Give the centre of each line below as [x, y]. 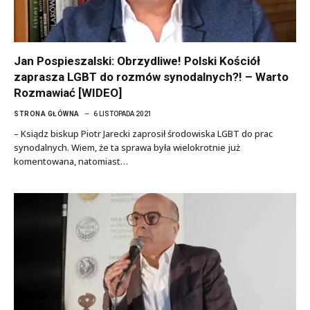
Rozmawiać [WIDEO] [68, 92]
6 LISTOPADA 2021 [122, 113]
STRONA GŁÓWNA [47, 113]
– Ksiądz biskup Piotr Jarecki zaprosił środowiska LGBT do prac [143, 133]
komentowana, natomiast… [71, 161]
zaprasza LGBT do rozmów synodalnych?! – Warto [151, 76]
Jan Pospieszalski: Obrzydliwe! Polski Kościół [137, 61]
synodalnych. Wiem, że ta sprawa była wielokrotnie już [127, 147]
